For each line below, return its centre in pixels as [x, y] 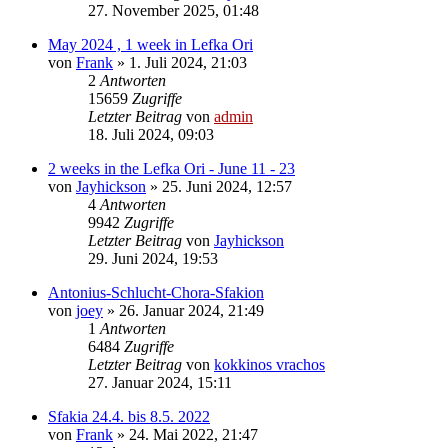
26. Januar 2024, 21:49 [191, 310]
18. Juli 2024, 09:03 [151, 134]
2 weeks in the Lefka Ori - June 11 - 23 [171, 168]
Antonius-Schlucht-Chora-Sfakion [156, 292]
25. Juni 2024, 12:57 [227, 186]
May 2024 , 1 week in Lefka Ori [150, 44]
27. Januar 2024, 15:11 [160, 382]
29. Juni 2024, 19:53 [153, 258]
